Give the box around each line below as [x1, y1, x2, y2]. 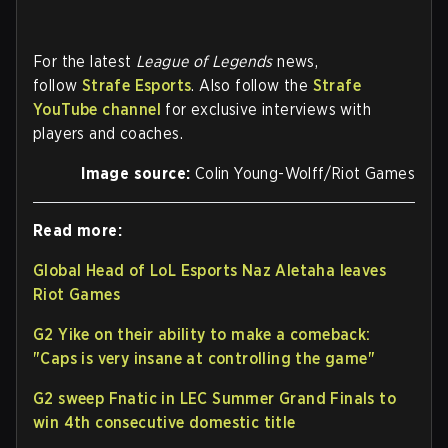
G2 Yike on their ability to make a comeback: [33, 325, 371, 345]
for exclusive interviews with [161, 100, 372, 120]
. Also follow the [191, 76, 313, 96]
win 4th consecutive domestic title [33, 413, 296, 433]
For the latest [33, 52, 136, 72]
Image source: [81, 164, 195, 184]
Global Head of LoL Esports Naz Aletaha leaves [33, 261, 386, 281]
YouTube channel [33, 100, 162, 120]
